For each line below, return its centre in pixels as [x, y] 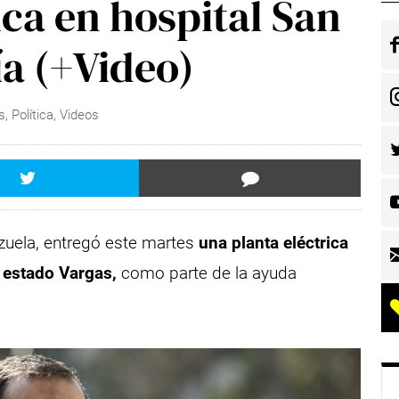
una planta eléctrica [274, 242]
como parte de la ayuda [207, 273]
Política [33, 115]
